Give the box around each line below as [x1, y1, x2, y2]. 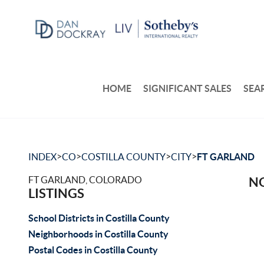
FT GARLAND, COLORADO [28, 174, 142, 185]
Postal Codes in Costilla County [28, 245, 158, 255]
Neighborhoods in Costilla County [28, 229, 169, 239]
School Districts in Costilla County [28, 213, 170, 223]
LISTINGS [28, 186, 84, 200]
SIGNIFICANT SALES [143, 82, 232, 94]
